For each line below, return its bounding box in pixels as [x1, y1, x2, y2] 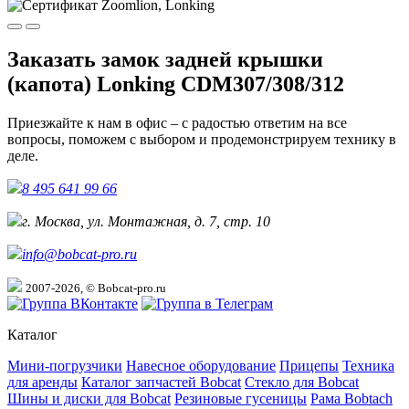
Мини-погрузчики [7, 358, 122, 374]
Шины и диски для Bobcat [7, 391, 171, 407]
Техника [342, 358, 394, 374]
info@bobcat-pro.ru [22, 246, 137, 263]
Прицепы [279, 358, 339, 374]
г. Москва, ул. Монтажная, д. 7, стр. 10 [22, 214, 270, 230]
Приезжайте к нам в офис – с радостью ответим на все [7, 115, 347, 131]
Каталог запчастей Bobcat [81, 374, 241, 391]
